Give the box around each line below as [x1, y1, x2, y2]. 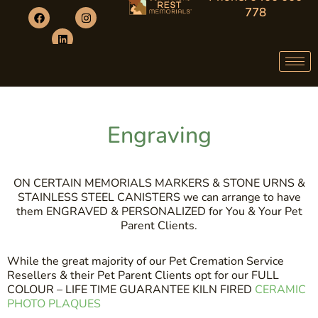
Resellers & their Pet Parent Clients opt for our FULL [7, 268, 279, 283]
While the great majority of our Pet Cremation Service [7, 253, 284, 269]
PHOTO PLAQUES [7, 296, 101, 312]
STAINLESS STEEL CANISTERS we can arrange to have [17, 190, 301, 205]
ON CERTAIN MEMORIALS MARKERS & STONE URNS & [13, 175, 305, 191]
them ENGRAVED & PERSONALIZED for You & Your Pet [16, 204, 302, 219]
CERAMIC [255, 282, 306, 297]
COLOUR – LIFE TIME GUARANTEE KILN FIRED [7, 282, 255, 297]
